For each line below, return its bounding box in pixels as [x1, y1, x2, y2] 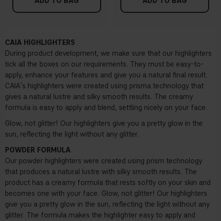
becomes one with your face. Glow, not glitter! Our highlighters [5, 189, 207, 198]
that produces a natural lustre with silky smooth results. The [5, 168, 197, 177]
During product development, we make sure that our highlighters [5, 49, 212, 58]
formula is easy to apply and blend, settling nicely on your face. [5, 104, 208, 112]
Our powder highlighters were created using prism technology [5, 157, 202, 166]
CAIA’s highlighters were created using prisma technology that [5, 82, 204, 91]
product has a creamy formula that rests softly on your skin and [5, 179, 211, 187]
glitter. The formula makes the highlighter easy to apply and [5, 211, 195, 220]
